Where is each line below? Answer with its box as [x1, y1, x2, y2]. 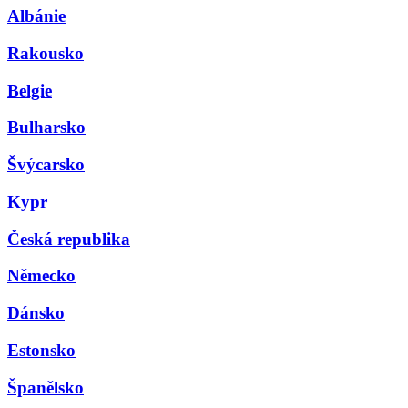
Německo [7, 266, 76, 286]
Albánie [7, 6, 66, 26]
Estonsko [7, 340, 76, 360]
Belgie [7, 80, 52, 100]
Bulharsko [7, 117, 86, 138]
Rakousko [7, 44, 84, 64]
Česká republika [7, 229, 130, 249]
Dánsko [7, 303, 65, 323]
